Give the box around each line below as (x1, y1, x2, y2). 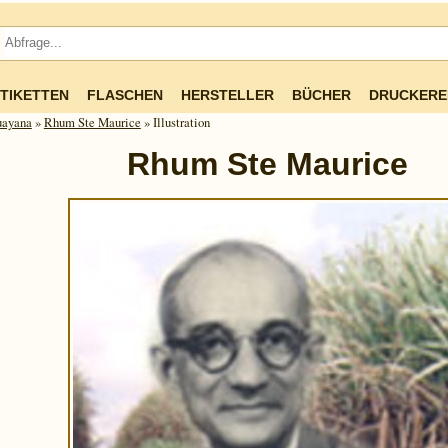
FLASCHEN (86, 87, 163, 103)
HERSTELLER (180, 87, 274, 103)
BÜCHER (291, 87, 351, 103)
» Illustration (140, 113, 210, 131)
